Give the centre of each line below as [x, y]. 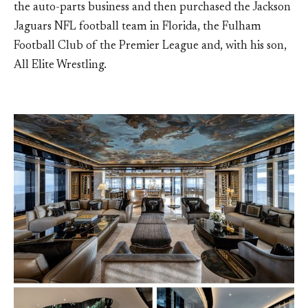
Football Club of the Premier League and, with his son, [150, 46]
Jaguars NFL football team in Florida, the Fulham [137, 27]
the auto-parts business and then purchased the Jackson [152, 8]
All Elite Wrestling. [62, 65]
